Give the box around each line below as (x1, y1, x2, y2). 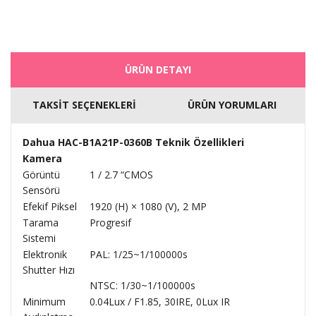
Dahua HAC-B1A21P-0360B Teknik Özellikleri (23, 135, 244, 149)
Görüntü (23, 168, 60, 181)
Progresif (90, 216, 131, 229)
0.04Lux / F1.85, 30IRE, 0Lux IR (90, 295, 230, 308)
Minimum (23, 295, 66, 308)
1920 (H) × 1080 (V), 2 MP (90, 200, 207, 213)
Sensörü (23, 183, 60, 197)
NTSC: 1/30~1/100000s (90, 279, 195, 292)
